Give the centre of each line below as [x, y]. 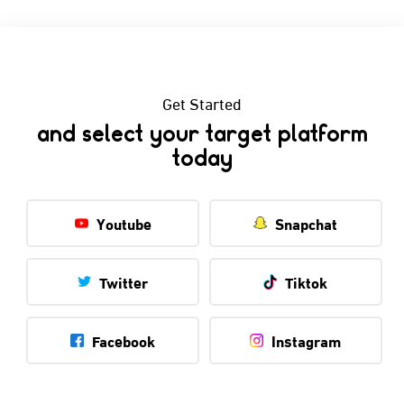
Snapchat [307, 223]
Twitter [124, 281]
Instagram [307, 340]
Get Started [202, 102]
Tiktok [307, 281]
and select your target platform [202, 135]
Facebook [124, 340]
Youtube [124, 223]
